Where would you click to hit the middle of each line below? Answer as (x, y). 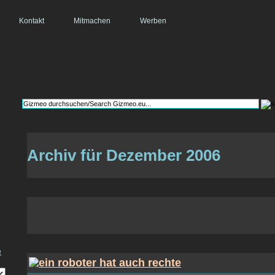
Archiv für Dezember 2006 (124, 155)
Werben (153, 21)
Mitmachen (92, 21)
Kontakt (32, 21)
